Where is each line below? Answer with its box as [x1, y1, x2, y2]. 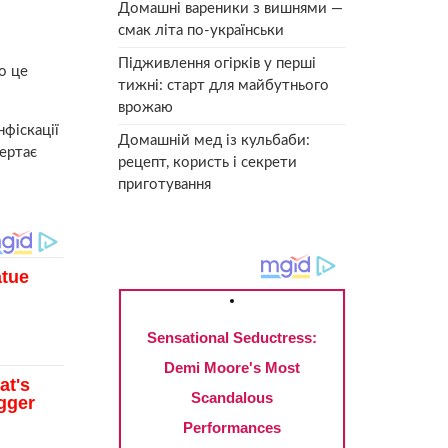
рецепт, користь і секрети [118, 154, 297, 170]
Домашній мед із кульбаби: [118, 132, 310, 148]
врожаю [118, 99, 173, 115]
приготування [118, 176, 211, 192]
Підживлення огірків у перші [118, 55, 316, 71]
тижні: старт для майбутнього [118, 77, 329, 93]
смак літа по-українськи [118, 22, 284, 38]
